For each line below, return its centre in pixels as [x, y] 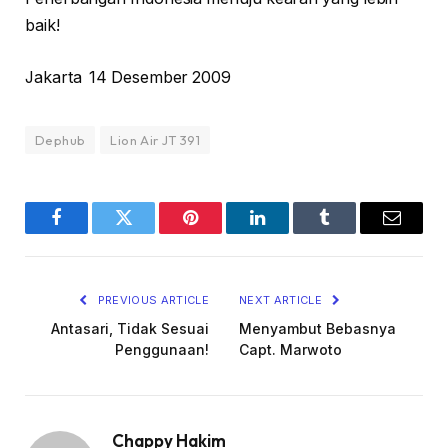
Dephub [60, 140]
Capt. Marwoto [290, 350]
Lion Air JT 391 [155, 140]
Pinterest [220, 232]
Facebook [90, 232]
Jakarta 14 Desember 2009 [128, 78]
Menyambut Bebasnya [317, 329]
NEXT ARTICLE [282, 300]
